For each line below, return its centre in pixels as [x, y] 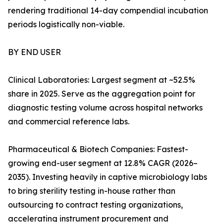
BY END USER [34, 52]
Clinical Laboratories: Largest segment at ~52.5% [102, 80]
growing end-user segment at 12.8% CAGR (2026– [103, 163]
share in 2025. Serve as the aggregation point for [102, 94]
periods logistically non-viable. [66, 25]
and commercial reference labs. [69, 122]
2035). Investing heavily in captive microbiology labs [108, 177]
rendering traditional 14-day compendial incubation [108, 11]
